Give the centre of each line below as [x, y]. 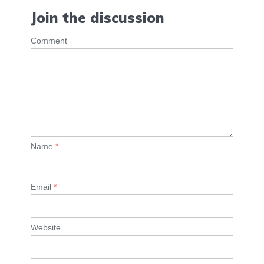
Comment [49, 41]
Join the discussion [98, 17]
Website [46, 228]
